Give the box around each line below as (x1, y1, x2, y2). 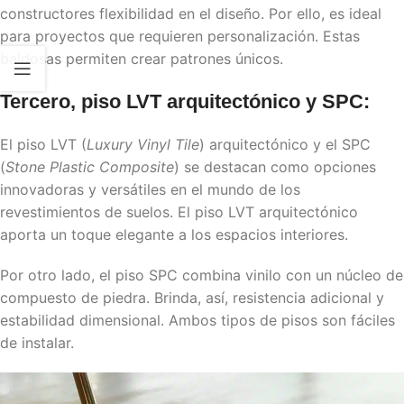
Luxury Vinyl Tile (87, 134, 199, 153)
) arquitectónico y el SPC (199, 134, 371, 153)
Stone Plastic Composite (5, 157, 174, 176)
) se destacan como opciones (174, 157, 376, 176)
